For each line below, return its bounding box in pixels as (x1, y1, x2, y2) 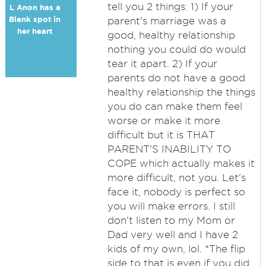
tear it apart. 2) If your (107, 58, 217, 69)
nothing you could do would (107, 44, 246, 55)
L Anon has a (9, 3, 61, 12)
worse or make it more (107, 115, 220, 126)
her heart (17, 27, 53, 36)
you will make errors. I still (107, 201, 235, 211)
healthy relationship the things (107, 87, 255, 97)
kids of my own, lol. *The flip (107, 243, 245, 254)
